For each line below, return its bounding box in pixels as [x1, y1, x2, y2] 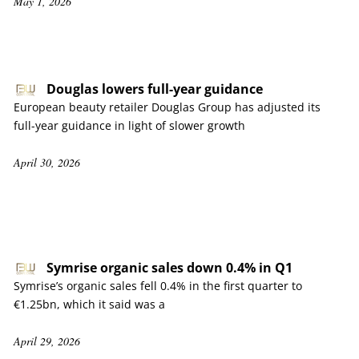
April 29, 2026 [14, 333, 80, 349]
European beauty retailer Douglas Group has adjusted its [14, 99, 321, 115]
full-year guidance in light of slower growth [14, 118, 245, 133]
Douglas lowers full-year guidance [46, 80, 263, 98]
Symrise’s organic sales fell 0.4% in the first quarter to [14, 278, 302, 293]
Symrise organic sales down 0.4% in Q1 [46, 259, 292, 276]
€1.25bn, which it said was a [14, 296, 165, 312]
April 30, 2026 [14, 155, 80, 170]
